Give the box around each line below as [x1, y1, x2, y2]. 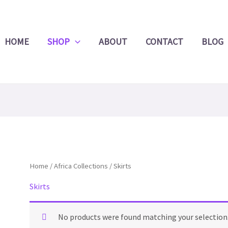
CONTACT [145, 36, 183, 47]
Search [113, 13, 137, 23]
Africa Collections [53, 161, 108, 171]
